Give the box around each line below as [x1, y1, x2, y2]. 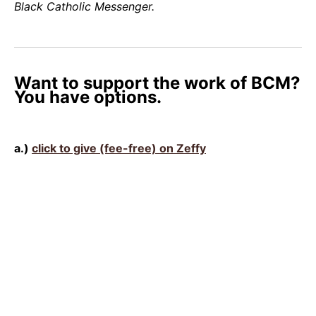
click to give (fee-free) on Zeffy [32, 140, 206, 155]
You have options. [14, 86, 162, 107]
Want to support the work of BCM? [14, 72, 300, 93]
